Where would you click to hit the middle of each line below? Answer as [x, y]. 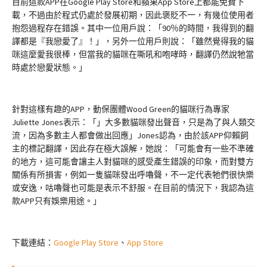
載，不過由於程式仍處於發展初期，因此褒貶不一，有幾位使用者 [133, 15]
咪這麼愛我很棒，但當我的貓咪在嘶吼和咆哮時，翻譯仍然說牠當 [133, 54]
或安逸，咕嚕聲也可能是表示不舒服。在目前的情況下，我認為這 [133, 187]
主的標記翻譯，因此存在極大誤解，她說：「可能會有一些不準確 [133, 148]
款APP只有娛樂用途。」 [57, 201]
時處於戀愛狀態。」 [49, 67]
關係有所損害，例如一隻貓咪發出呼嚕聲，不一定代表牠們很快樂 [133, 174]
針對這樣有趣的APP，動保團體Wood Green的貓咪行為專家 [121, 109]
